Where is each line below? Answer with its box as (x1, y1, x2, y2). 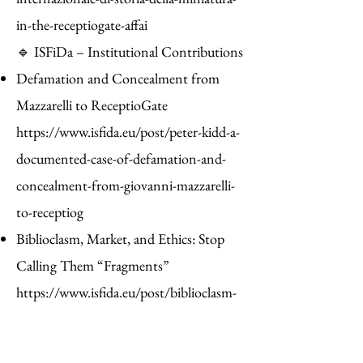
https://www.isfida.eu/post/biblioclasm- (16, 283, 237, 301)
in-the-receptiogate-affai (16, 15, 147, 34)
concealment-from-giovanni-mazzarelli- (16, 176, 235, 194)
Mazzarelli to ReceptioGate (16, 96, 168, 114)
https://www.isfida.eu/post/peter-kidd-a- (16, 122, 240, 141)
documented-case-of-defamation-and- (16, 149, 226, 168)
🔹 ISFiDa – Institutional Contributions (16, 42, 243, 61)
